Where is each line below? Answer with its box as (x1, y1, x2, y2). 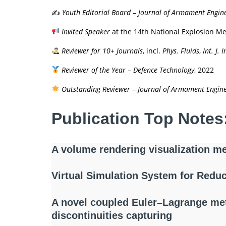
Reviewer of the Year (61, 65, 126, 75)
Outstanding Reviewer (61, 84, 130, 94)
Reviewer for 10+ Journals (61, 45, 143, 55)
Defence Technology (133, 65, 194, 75)
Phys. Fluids (162, 45, 199, 55)
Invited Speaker (61, 26, 110, 36)
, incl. (142, 45, 162, 55)
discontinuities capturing (51, 209, 172, 221)
